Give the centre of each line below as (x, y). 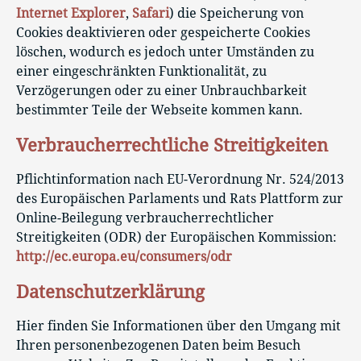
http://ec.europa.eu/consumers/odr (124, 257)
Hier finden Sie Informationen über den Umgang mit (178, 326)
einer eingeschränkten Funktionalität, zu (141, 71)
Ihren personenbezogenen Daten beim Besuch (158, 346)
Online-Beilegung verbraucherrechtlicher (145, 218)
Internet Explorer (71, 13)
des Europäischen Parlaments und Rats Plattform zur (180, 199)
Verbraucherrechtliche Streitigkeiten (172, 146)
